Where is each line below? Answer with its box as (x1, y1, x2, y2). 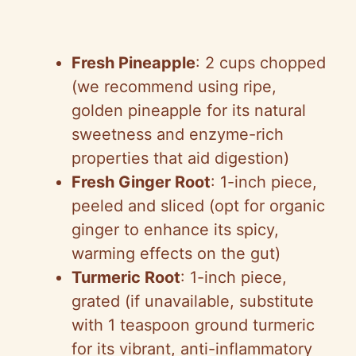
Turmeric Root (72, 267, 180, 287)
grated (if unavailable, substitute (72, 291, 314, 311)
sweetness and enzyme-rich (72, 124, 284, 144)
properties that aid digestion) (72, 148, 289, 168)
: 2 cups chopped (195, 52, 326, 72)
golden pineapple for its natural (72, 100, 306, 120)
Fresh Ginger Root (72, 172, 211, 192)
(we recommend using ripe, (72, 76, 277, 96)
